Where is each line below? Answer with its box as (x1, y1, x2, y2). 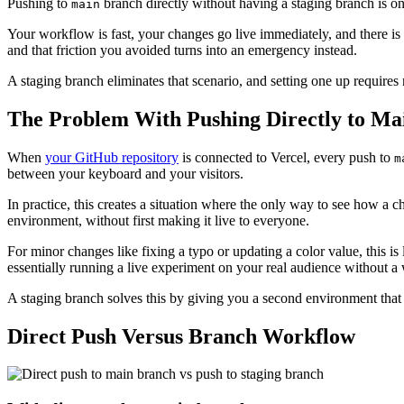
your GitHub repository (45, 149, 179, 165)
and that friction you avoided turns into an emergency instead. (7, 41, 357, 58)
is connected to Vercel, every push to (179, 149, 394, 165)
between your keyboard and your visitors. (7, 165, 243, 181)
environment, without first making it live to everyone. (7, 212, 309, 228)
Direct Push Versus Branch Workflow (7, 324, 355, 348)
